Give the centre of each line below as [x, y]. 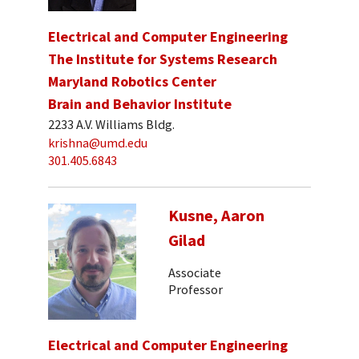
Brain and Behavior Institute [140, 103]
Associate [195, 273]
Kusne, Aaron [216, 216]
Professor [196, 290]
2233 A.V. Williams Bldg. [111, 125]
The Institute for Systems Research [163, 58]
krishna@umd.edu [98, 142]
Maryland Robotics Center [132, 81]
